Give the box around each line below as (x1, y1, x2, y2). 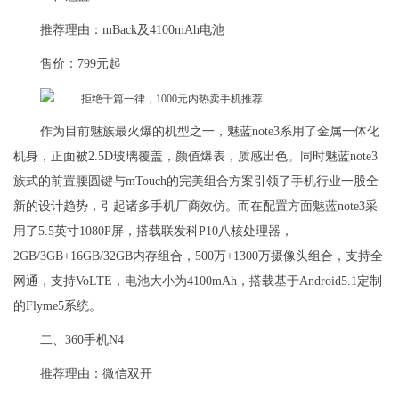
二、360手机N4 (40, 333, 124, 347)
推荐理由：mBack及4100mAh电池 (40, 23, 224, 37)
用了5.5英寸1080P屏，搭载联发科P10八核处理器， (13, 224, 293, 239)
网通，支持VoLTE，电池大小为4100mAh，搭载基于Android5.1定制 (13, 274, 382, 289)
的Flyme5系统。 (13, 299, 102, 313)
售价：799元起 (40, 57, 121, 71)
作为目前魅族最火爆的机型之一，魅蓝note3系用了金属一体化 (40, 125, 379, 139)
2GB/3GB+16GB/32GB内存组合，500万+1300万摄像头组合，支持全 (13, 249, 383, 264)
